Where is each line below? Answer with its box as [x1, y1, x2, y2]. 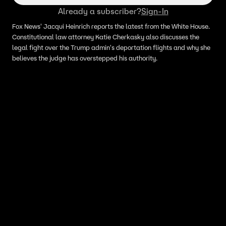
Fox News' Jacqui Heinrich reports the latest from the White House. [12, 22, 210, 31]
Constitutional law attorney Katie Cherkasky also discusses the [12, 33, 199, 41]
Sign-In [141, 6, 168, 16]
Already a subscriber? [58, 6, 141, 16]
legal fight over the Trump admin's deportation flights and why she [12, 43, 210, 52]
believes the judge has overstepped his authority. [12, 54, 157, 63]
